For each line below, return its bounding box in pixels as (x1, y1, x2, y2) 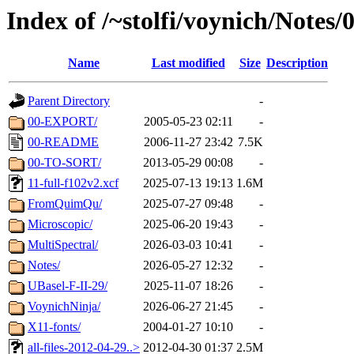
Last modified (151, 56, 225, 70)
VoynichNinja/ (28, 299, 100, 314)
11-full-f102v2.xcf (28, 176, 119, 190)
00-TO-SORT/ (28, 156, 101, 170)
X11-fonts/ (28, 320, 81, 334)
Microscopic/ (28, 217, 92, 232)
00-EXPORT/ (28, 115, 97, 129)
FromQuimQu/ (28, 197, 102, 211)
